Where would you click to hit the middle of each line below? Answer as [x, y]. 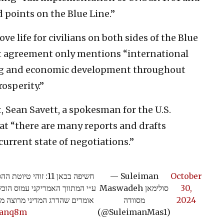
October [186, 176]
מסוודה [134, 200]
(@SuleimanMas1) [134, 212]
